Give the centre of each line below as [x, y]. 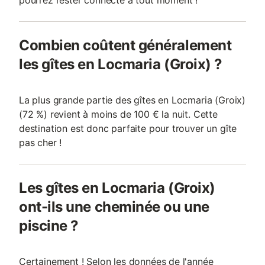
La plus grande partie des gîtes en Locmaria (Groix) [132, 100]
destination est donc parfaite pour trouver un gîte [128, 128]
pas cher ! [41, 143]
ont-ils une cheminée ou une [114, 207]
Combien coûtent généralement [125, 45]
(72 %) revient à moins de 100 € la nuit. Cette [118, 114]
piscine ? [49, 226]
